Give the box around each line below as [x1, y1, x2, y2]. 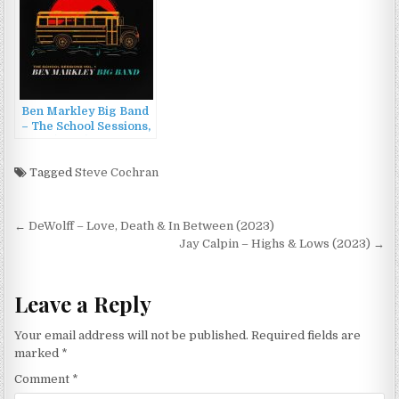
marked [14, 346, 62, 361]
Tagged [27, 166, 76, 180]
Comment [14, 372, 73, 387]
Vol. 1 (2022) [21, 135, 91, 149]
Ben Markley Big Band [21, 105, 150, 118]
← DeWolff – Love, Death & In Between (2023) [14, 219, 275, 233]
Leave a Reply [14, 289, 152, 318]
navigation [13, 237, 138, 271]
